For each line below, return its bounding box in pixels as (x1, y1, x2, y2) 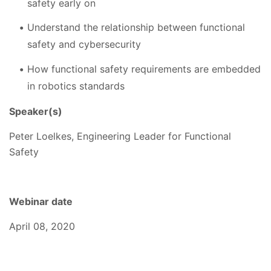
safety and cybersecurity (27, 38, 141, 51)
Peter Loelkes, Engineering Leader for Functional (9, 129, 231, 142)
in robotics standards (27, 79, 125, 92)
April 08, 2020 (9, 220, 75, 232)
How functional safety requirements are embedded (27, 62, 261, 75)
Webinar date (9, 195, 73, 207)
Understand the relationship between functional (27, 21, 245, 34)
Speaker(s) (9, 105, 62, 117)
